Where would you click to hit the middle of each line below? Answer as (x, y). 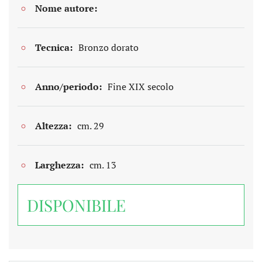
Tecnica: (54, 47)
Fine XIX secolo (141, 86)
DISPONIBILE (76, 205)
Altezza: (53, 125)
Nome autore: (66, 8)
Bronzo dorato (108, 47)
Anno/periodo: (68, 86)
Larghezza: (59, 165)
